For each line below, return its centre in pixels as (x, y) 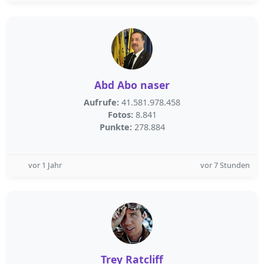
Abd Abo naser (132, 85)
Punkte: (115, 127)
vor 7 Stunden (225, 165)
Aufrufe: (101, 102)
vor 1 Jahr (45, 165)
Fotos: (120, 115)
